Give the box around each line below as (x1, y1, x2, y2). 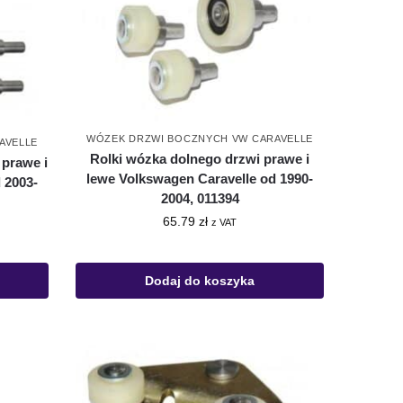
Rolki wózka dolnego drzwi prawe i (90, 151, 310, 167)
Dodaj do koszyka (145, 273, 255, 289)
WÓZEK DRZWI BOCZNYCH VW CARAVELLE (86, 133, 314, 145)
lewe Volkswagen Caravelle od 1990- (86, 171, 314, 187)
